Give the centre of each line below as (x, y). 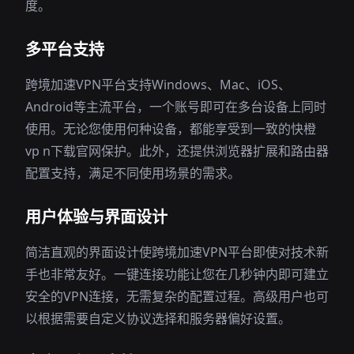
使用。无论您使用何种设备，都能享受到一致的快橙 (171, 129)
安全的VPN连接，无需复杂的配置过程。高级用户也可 (177, 296)
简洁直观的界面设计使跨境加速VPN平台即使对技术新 (177, 252)
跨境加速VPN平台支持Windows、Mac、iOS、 (158, 85)
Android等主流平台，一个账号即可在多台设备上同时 (176, 107)
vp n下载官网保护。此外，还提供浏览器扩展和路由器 (177, 151)
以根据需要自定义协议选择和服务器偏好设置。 (158, 318)
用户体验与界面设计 (96, 217)
